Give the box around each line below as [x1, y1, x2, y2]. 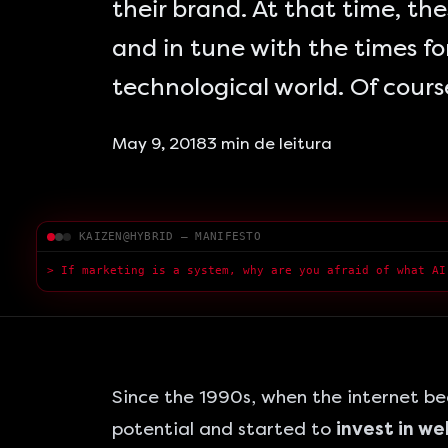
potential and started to [112, 418, 336, 440]
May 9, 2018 [112, 134, 207, 153]
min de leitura [217, 134, 332, 153]
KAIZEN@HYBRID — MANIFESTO [79, 230, 261, 243]
